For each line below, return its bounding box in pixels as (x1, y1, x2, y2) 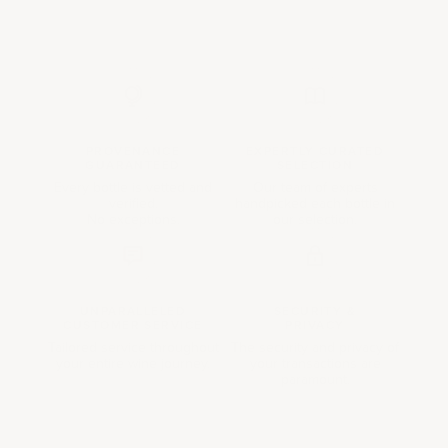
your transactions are (249, 352, 381, 374)
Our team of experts (252, 176, 378, 198)
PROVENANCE (85, 141, 181, 160)
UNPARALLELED (79, 301, 187, 320)
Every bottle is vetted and (54, 176, 212, 198)
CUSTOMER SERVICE (63, 315, 203, 334)
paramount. (280, 368, 350, 390)
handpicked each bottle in (235, 192, 395, 214)
